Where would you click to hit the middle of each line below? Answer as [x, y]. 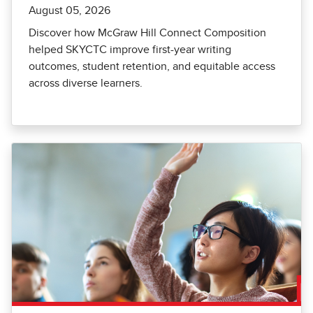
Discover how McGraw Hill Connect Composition [147, 33]
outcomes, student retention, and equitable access [152, 67]
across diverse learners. [86, 83]
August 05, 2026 [70, 11]
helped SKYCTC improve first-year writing [130, 50]
